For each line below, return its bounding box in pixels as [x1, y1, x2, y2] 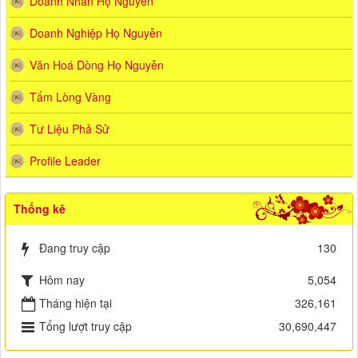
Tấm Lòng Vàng [30, 88, 111, 105]
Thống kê [14, 200, 66, 217]
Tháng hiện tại [39, 294, 112, 311]
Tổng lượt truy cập [39, 317, 132, 334]
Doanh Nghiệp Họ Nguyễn [30, 24, 162, 41]
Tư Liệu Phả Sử [30, 120, 109, 137]
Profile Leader [30, 152, 101, 169]
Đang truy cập [39, 239, 110, 256]
